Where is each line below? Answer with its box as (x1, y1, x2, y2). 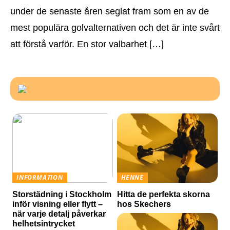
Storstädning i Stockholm (12, 190, 112, 199)
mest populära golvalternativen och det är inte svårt (10, 23, 220, 33)
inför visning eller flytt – (12, 200, 103, 209)
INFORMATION (16, 172, 63, 182)
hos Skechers (117, 200, 171, 209)
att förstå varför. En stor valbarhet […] (10, 39, 164, 50)
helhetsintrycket (12, 219, 75, 228)
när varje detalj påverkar (12, 209, 106, 219)
